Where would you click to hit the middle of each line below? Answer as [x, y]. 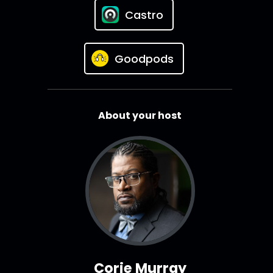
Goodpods [144, 58]
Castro [144, 15]
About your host [140, 116]
